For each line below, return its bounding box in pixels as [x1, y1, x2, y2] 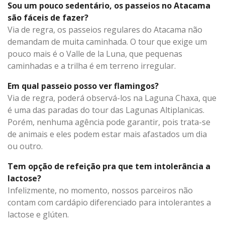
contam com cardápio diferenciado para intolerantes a [8, 196, 211, 208]
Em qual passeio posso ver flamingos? [8, 80, 159, 91]
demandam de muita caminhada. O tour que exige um [8, 36, 207, 47]
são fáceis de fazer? [8, 12, 88, 23]
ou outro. [8, 140, 43, 152]
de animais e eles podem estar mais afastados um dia [8, 128, 207, 140]
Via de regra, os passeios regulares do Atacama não [8, 24, 202, 35]
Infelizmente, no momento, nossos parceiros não [8, 184, 193, 196]
